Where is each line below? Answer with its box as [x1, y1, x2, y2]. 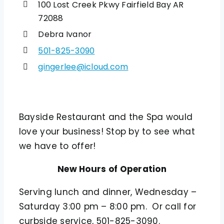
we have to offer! [18, 140, 96, 152]
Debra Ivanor [38, 28, 92, 40]
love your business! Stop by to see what [18, 125, 195, 138]
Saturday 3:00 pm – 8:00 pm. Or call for [18, 200, 196, 213]
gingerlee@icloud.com [38, 61, 128, 73]
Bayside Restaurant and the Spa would [18, 111, 193, 123]
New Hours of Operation [57, 163, 166, 175]
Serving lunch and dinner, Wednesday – [18, 186, 197, 198]
